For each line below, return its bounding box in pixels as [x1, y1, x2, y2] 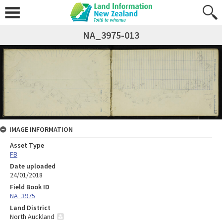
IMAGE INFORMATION [9, 124, 73, 134]
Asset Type [10, 140, 44, 150]
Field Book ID [10, 182, 50, 191]
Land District [10, 203, 51, 212]
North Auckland [10, 212, 55, 221]
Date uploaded [10, 161, 55, 170]
